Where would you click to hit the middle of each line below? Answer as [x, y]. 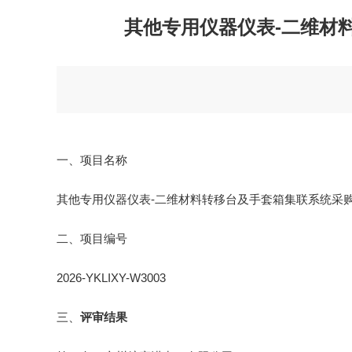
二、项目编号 [92, 238]
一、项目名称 [92, 160]
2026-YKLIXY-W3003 [111, 278]
